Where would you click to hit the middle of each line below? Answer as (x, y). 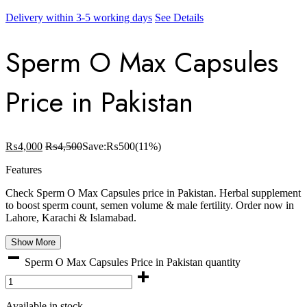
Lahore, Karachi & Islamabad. (71, 217)
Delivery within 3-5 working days (79, 17)
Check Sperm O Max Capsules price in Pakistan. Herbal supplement (153, 193)
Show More (33, 242)
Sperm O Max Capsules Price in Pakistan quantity (133, 262)
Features (24, 169)
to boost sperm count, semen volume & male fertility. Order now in (150, 205)
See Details (179, 17)
